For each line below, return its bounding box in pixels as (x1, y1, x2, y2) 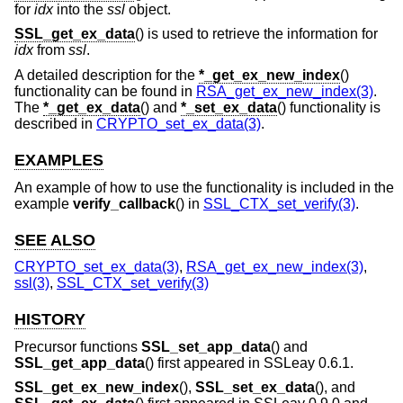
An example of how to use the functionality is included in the (14, 179, 394, 195)
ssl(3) (14, 275, 49, 291)
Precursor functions (14, 338, 141, 354)
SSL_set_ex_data (195, 380, 315, 396)
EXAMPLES (14, 151, 103, 170)
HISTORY (14, 310, 85, 329)
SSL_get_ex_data (14, 26, 135, 42)
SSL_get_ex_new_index (14, 380, 179, 396)
